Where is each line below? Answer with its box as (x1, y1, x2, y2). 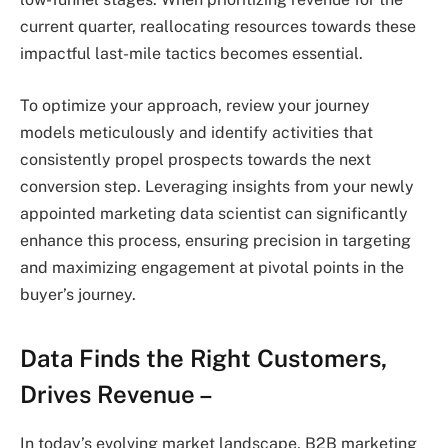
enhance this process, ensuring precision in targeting (20, 230, 411, 250)
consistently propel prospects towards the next (20, 149, 371, 169)
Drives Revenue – (20, 380, 213, 409)
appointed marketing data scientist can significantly (20, 203, 408, 223)
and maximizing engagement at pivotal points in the (20, 257, 404, 277)
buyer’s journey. (20, 284, 136, 304)
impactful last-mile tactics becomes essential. (20, 44, 363, 64)
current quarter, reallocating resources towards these (20, 17, 416, 37)
